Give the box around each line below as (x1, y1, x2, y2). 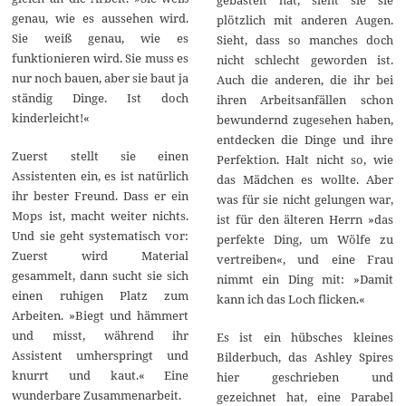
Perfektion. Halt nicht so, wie (216, 150, 393, 168)
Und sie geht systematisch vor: (12, 227, 189, 245)
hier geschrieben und (216, 368, 393, 385)
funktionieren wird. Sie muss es (12, 50, 189, 67)
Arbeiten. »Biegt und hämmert (12, 307, 189, 324)
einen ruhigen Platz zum (12, 287, 189, 304)
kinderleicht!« (12, 110, 91, 127)
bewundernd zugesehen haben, (216, 111, 393, 128)
